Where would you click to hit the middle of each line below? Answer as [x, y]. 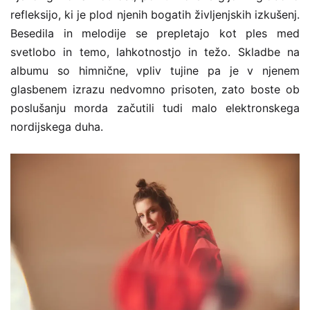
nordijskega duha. [57, 127]
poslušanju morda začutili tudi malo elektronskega [155, 108]
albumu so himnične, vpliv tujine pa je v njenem [155, 71]
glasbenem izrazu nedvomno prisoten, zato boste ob [155, 90]
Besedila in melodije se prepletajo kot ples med [155, 34]
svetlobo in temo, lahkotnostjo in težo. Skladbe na [155, 52]
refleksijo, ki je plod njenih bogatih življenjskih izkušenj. [155, 15]
